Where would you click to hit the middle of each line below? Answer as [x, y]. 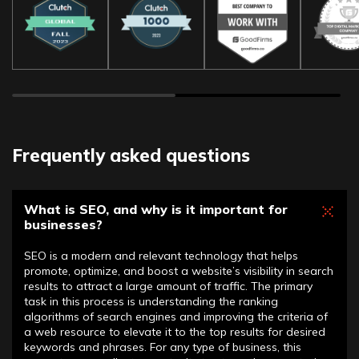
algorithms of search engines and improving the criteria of [176, 316]
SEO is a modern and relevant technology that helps [161, 255]
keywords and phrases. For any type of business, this [163, 347]
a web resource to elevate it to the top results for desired [175, 331]
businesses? [63, 224]
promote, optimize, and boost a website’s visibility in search [179, 270]
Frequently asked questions [131, 155]
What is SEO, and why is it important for [156, 209]
